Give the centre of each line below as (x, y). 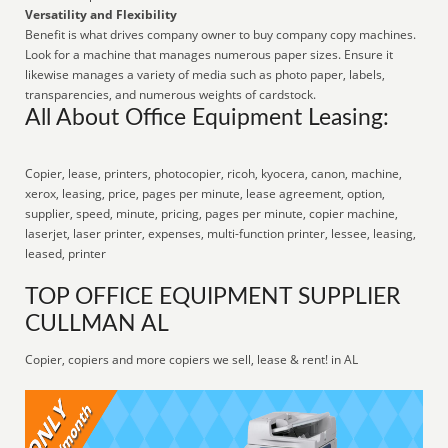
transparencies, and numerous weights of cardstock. (171, 94)
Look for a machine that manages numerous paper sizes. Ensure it (209, 54)
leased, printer (66, 253)
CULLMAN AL (97, 324)
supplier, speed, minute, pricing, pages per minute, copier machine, (212, 213)
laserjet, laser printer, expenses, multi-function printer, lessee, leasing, (221, 233)
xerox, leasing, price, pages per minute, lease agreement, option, (205, 193)
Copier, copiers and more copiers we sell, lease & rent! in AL (192, 359)
